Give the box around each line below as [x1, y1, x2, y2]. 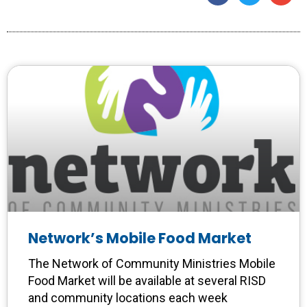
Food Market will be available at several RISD [28, 273, 266, 288]
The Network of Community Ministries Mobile [28, 256, 275, 271]
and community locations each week [28, 291, 228, 306]
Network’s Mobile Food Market [28, 228, 251, 249]
